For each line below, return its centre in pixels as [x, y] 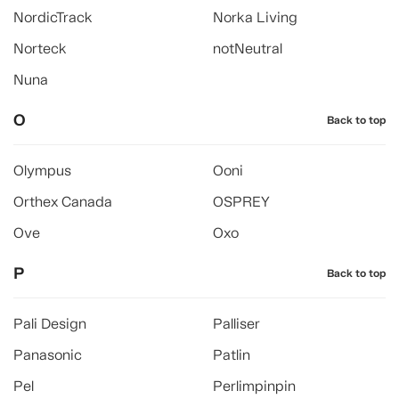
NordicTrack [53, 17]
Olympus [42, 171]
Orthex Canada [63, 202]
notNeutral [248, 49]
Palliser [236, 324]
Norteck [40, 49]
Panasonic [48, 355]
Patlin [232, 355]
